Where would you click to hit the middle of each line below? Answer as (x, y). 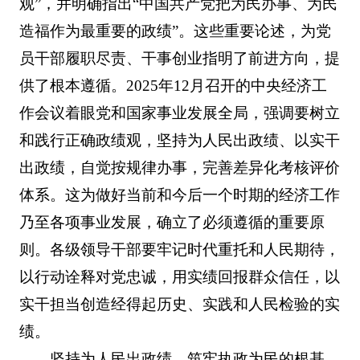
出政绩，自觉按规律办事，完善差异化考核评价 (179, 168)
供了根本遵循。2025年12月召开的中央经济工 (173, 86)
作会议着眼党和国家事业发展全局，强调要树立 (179, 113)
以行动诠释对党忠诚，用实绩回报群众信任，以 (179, 277)
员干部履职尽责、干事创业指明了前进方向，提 (179, 59)
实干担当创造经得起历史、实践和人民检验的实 (179, 305)
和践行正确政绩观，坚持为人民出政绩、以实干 (179, 141)
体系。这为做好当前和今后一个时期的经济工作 (179, 195)
